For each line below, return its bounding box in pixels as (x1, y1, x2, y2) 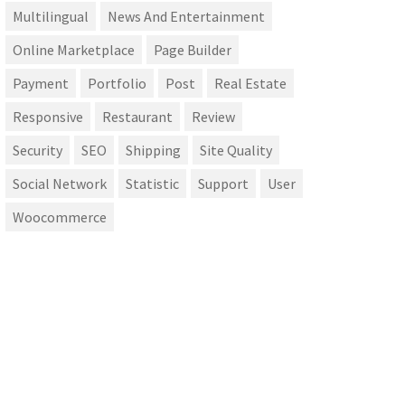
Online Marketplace (13, 41, 135, 60)
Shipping (126, 141, 181, 160)
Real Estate (214, 74, 287, 93)
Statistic (126, 174, 179, 193)
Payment (13, 74, 69, 93)
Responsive (13, 108, 83, 127)
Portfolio (88, 74, 146, 93)
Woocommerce (13, 208, 107, 227)
